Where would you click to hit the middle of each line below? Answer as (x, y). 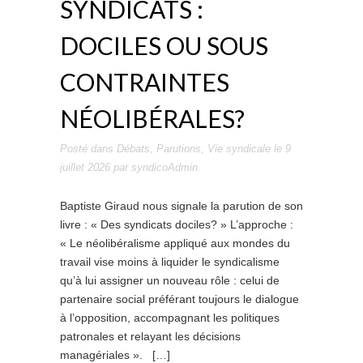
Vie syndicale (239, 149)
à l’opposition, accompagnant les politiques (170, 318)
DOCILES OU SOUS (164, 45)
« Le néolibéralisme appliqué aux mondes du (175, 243)
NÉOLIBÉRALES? (152, 118)
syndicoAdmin (164, 167)
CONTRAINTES (145, 82)
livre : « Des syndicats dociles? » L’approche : (177, 224)
